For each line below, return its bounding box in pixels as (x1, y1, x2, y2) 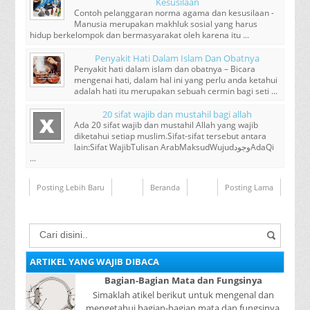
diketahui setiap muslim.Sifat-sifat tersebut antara (74, 130, 267, 141)
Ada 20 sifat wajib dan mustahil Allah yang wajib (74, 119, 259, 130)
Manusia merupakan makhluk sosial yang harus (74, 18, 258, 29)
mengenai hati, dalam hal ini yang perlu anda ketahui (74, 74, 278, 85)
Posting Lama (224, 181, 273, 192)
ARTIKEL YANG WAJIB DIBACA (30, 255, 160, 268)
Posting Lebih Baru (37, 181, 105, 192)
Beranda (149, 181, 180, 192)
